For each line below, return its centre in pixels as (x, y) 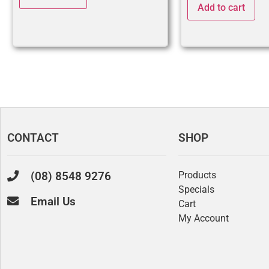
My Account (204, 218)
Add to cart (221, 7)
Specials (196, 189)
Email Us (53, 201)
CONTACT (33, 138)
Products (197, 175)
